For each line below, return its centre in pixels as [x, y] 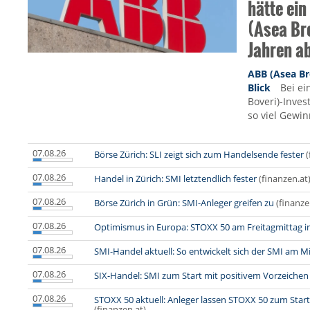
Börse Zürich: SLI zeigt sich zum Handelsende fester [199, 155]
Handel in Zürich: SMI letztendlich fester [175, 179]
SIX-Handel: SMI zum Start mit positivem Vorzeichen [201, 276]
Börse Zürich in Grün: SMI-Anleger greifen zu [184, 203]
